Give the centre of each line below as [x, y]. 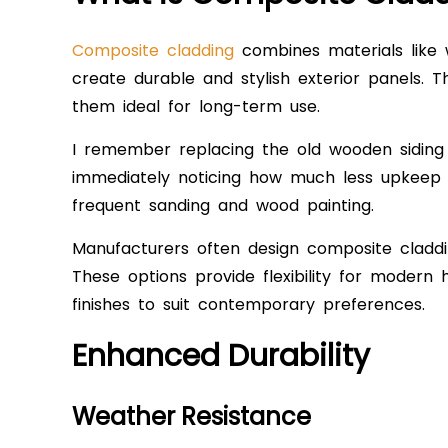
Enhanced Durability [221, 356]
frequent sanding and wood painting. [223, 206]
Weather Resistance [191, 417]
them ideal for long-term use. [196, 107]
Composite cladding [153, 51]
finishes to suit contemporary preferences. [248, 305]
